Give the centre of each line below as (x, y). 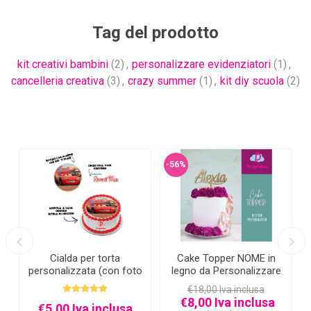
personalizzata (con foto (85, 270)
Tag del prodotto (155, 33)
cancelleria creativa (58, 81)
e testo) (85, 283)
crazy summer (162, 81)
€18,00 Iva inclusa (226, 289)
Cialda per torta (85, 258)
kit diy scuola (252, 81)
